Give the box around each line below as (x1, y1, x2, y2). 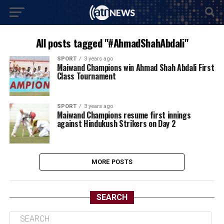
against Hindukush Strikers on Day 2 (56, 117, 176, 129)
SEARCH (96, 192, 127, 202)
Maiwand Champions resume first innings (56, 109, 191, 121)
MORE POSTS (91, 158, 133, 165)
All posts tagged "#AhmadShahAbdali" (35, 35, 188, 50)
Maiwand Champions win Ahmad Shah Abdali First (56, 61, 214, 73)
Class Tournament (56, 70, 116, 82)
